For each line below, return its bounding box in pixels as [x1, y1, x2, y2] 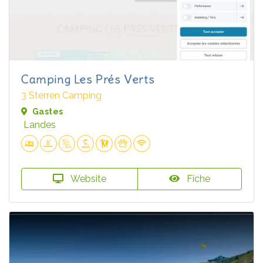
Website [68, 173, 106, 184]
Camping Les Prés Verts [21, 71, 155, 86]
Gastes [32, 106, 63, 116]
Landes [23, 119, 56, 130]
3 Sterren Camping [21, 89, 102, 101]
